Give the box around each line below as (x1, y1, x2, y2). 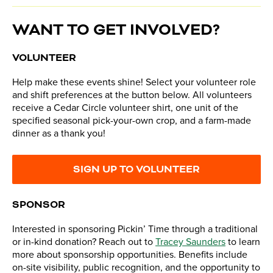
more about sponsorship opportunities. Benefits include (12, 249, 247, 261)
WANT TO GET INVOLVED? (12, 19, 220, 41)
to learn (225, 236, 260, 249)
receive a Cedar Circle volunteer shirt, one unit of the (12, 102, 238, 115)
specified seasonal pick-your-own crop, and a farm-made (12, 115, 251, 127)
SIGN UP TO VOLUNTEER (73, 163, 200, 177)
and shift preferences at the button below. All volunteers (12, 89, 252, 102)
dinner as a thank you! (12, 127, 108, 140)
